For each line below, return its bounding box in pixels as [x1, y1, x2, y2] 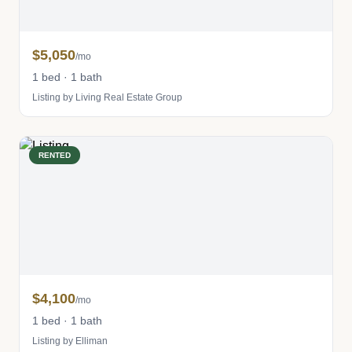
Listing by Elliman [32, 335, 108, 346]
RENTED [38, 151, 71, 159]
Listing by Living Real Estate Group [32, 92, 182, 103]
